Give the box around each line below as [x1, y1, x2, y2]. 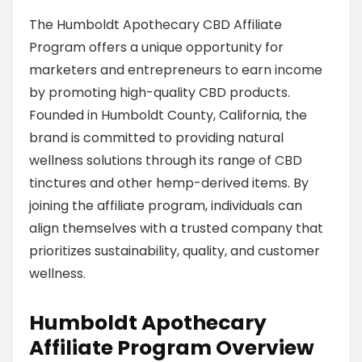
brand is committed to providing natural [29, 128, 284, 147]
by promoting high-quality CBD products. [29, 83, 290, 102]
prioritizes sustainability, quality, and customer [29, 242, 320, 260]
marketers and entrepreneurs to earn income [29, 61, 322, 79]
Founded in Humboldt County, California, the [29, 106, 307, 124]
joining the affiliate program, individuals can [29, 196, 302, 215]
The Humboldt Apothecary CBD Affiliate [29, 15, 282, 34]
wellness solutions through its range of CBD [29, 151, 302, 170]
